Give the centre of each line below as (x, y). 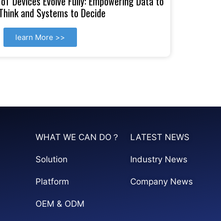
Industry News (159, 159)
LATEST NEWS (160, 137)
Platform (53, 181)
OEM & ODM (60, 203)
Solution (52, 159)
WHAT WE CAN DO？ (78, 137)
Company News (162, 181)
